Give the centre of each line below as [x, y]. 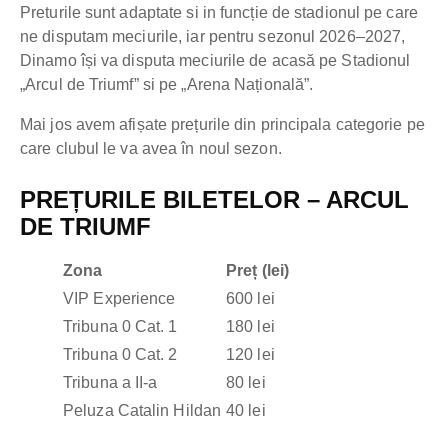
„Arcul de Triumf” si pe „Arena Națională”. [167, 85]
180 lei [250, 327]
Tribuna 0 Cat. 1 [120, 327]
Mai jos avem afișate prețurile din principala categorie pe [222, 125]
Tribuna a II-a [110, 383]
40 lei [246, 411]
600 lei [250, 299]
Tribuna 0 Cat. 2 [120, 355]
